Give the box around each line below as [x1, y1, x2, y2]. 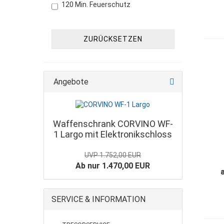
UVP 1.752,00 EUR [84, 151, 141, 159]
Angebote [51, 77, 88, 86]
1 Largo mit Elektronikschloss [53, 129, 172, 139]
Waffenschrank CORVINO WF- [52, 118, 173, 129]
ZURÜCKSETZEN [83, 35, 142, 43]
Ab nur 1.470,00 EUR [75, 161, 150, 170]
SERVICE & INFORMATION [51, 194, 145, 204]
